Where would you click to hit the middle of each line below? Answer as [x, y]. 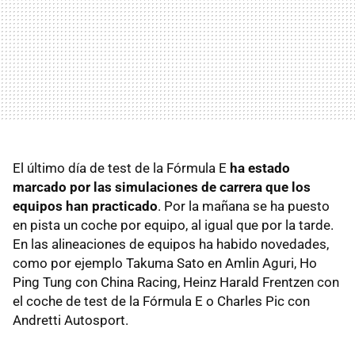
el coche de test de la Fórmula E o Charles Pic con [161, 301]
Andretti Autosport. [71, 320]
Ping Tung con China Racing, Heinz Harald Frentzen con [176, 282]
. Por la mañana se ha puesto [244, 206]
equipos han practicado [85, 206]
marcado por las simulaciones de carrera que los [162, 187]
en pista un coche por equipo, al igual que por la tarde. [173, 225]
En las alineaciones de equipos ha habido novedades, [171, 244]
